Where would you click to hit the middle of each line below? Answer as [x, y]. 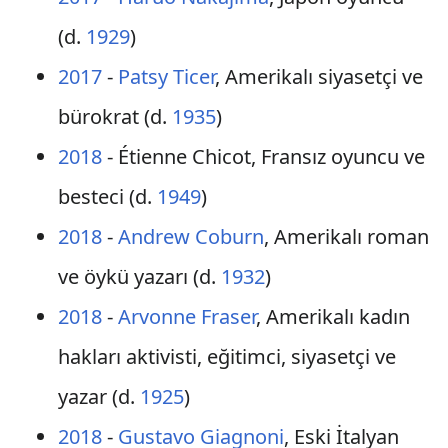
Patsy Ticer [166, 76]
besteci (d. [107, 196]
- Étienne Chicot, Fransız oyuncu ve [263, 156]
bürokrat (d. [114, 116]
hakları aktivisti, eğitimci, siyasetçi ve [226, 356]
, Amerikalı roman [346, 236]
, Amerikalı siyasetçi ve [318, 76]
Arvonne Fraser [186, 316]
